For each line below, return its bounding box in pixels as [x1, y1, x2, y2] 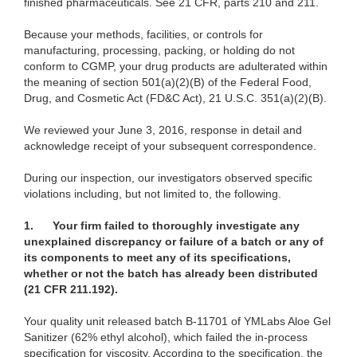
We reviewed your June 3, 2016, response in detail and [24, 124, 302, 137]
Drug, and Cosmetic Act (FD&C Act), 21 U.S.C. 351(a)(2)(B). [24, 92, 327, 105]
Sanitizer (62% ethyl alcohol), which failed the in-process [24, 331, 308, 344]
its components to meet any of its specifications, [24, 251, 291, 265]
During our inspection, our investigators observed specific [24, 171, 312, 185]
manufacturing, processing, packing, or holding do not [24, 44, 295, 57]
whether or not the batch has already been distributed [24, 267, 318, 280]
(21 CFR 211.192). [24, 283, 118, 296]
